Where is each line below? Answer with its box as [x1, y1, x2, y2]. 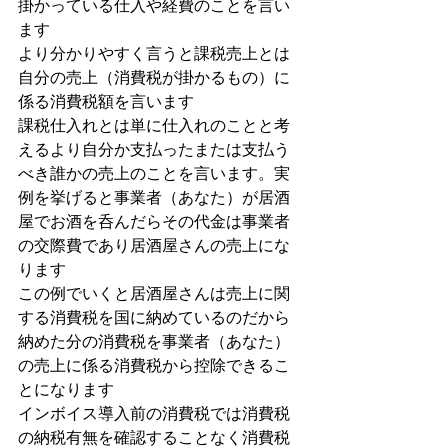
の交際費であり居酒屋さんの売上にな [18, 237, 290, 254]
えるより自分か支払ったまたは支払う [18, 141, 290, 158]
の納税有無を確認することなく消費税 [18, 429, 290, 446]
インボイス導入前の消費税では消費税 [18, 405, 290, 422]
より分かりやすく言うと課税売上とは [18, 45, 290, 62]
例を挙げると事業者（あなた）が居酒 [18, 189, 290, 206]
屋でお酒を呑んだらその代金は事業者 [18, 213, 290, 230]
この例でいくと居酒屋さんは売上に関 [18, 285, 290, 302]
